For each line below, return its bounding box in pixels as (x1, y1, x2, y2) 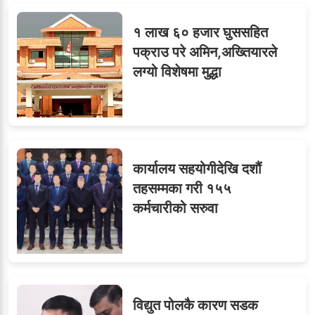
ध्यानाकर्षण (45, 67, 98, 85)
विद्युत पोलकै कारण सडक (133, 296, 258, 314)
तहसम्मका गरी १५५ (133, 179, 231, 197)
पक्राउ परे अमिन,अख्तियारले (133, 43, 277, 60)
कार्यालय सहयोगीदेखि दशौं (133, 160, 262, 177)
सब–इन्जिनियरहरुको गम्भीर (45, 49, 180, 66)
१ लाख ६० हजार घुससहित (133, 23, 268, 41)
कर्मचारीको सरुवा (133, 199, 218, 217)
